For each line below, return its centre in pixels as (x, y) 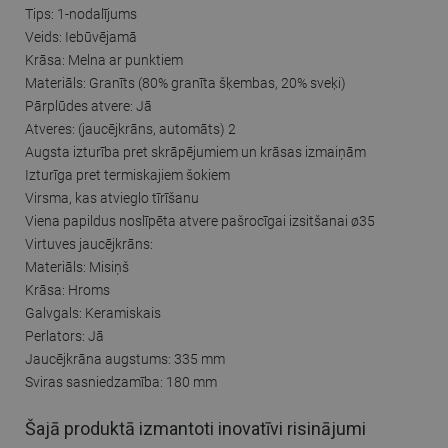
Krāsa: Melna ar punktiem (104, 59)
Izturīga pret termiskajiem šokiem (127, 174)
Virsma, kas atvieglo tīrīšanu (112, 197)
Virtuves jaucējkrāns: (89, 243)
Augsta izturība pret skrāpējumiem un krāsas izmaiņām (195, 151)
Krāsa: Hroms (67, 289)
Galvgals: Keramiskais (93, 312)
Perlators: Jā (64, 335)
